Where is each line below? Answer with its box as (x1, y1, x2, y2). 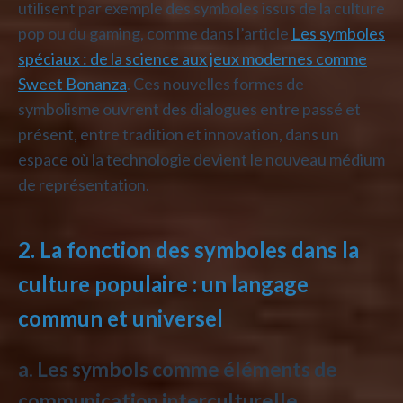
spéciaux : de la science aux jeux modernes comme (18, 48, 367, 68)
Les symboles (291, 22, 385, 43)
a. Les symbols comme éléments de (18, 356, 337, 381)
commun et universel (18, 304, 223, 331)
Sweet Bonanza (18, 73, 127, 94)
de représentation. (18, 174, 149, 194)
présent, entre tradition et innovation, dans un (18, 123, 339, 144)
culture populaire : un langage (18, 270, 309, 297)
